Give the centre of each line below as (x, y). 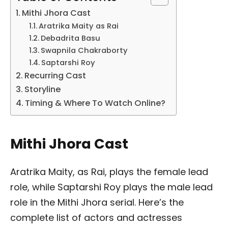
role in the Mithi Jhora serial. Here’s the (97, 203)
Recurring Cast (55, 75)
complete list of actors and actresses (96, 218)
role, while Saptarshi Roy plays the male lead (111, 187)
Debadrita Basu (70, 38)
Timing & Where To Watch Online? (95, 103)
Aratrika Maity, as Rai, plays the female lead (109, 172)
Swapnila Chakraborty (84, 50)
